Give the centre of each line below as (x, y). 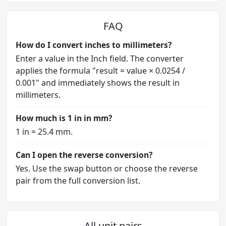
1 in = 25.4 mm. (44, 131)
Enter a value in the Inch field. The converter (100, 58)
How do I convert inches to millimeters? (94, 45)
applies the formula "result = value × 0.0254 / (100, 70)
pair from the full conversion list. (78, 180)
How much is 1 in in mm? (64, 118)
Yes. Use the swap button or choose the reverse (107, 168)
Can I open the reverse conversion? (84, 155)
